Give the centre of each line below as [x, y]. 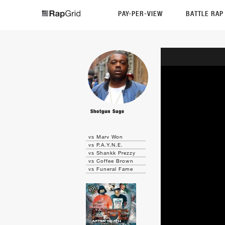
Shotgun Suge [108, 111]
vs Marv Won [106, 137]
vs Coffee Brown [111, 161]
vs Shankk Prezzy [112, 153]
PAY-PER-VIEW [140, 14]
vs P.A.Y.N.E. [106, 145]
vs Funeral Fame [111, 169]
